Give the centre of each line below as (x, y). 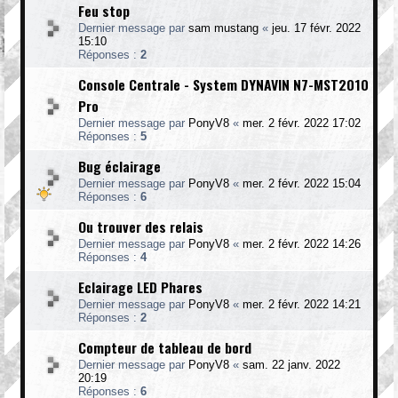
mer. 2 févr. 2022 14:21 (302, 304)
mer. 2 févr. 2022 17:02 (302, 123)
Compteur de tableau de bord (165, 347)
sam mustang (223, 28)
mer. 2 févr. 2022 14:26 (302, 244)
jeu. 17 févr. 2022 (316, 28)
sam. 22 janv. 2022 (291, 365)
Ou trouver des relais (141, 227)
